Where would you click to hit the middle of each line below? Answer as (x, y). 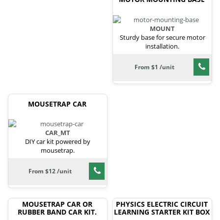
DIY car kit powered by (58, 142)
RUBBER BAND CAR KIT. (57, 212)
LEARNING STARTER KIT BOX (162, 212)
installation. (162, 46)
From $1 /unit (154, 67)
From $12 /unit (50, 171)
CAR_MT (58, 133)
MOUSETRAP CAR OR (57, 204)
